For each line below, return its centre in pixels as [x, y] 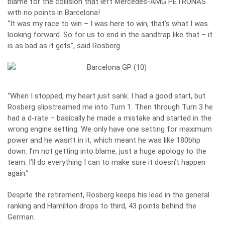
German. [21, 217]
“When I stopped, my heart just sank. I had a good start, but [106, 96]
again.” [18, 173]
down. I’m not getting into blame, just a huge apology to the [107, 151]
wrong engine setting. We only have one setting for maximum [110, 129]
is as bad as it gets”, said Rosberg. [65, 46]
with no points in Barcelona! [54, 13]
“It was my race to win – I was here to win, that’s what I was [108, 24]
